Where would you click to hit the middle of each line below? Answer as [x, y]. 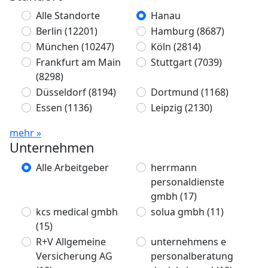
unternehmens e [188, 242]
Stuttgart [173, 62]
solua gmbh [179, 212]
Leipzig [168, 108]
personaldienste [188, 182]
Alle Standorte [68, 16]
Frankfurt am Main [78, 62]
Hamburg [174, 31]
